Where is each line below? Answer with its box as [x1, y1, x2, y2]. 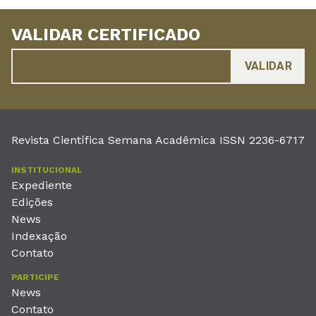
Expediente [11, 178, 72, 193]
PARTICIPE [11, 272, 59, 283]
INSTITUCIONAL [11, 165, 83, 176]
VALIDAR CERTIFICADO [11, 25, 200, 45]
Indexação [11, 229, 67, 243]
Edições [11, 195, 53, 209]
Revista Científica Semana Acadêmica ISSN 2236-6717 [11, 133, 305, 147]
